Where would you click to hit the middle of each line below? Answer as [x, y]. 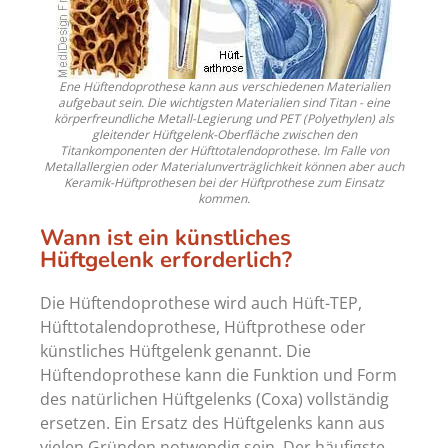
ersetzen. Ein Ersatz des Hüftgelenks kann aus [212, 423]
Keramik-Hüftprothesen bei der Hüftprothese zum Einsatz [224, 183]
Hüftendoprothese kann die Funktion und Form [218, 375]
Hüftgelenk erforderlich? [166, 260]
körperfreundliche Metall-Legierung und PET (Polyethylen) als [224, 119]
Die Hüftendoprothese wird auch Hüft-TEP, [201, 303]
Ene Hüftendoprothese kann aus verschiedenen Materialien [224, 87]
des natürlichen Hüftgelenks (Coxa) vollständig [214, 399]
